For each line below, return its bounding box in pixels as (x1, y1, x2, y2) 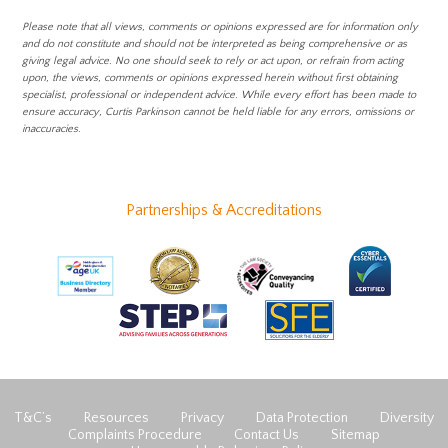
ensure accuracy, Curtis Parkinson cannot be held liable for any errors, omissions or (22, 106, 415, 118)
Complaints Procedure (68, 426, 202, 443)
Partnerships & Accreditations (126, 201, 322, 219)
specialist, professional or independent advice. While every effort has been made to (22, 89, 417, 101)
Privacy (181, 409, 224, 426)
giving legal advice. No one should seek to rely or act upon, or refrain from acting (22, 55, 405, 67)
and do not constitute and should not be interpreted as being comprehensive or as (22, 38, 408, 50)
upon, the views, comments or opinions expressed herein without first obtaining (22, 72, 399, 84)
